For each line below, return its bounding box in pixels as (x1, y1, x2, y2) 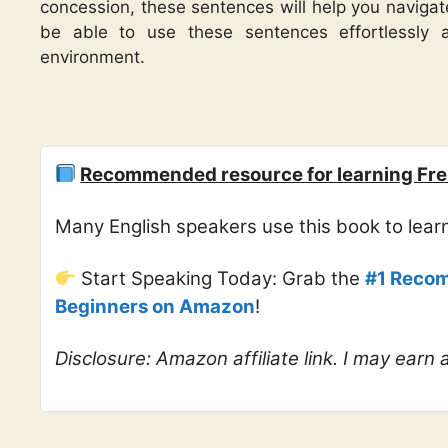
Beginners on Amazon (55, 294, 255, 318)
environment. (40, 46, 145, 67)
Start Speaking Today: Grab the (76, 266, 366, 290)
